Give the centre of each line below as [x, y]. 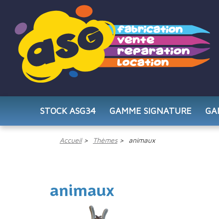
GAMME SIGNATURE [150, 111]
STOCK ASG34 [68, 111]
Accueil [71, 140]
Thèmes [105, 140]
